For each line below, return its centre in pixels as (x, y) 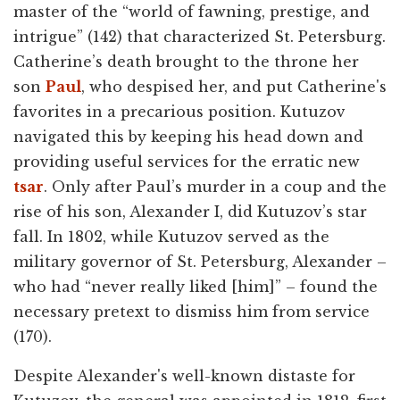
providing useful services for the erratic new (187, 161)
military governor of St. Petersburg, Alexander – (200, 261)
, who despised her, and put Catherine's (234, 86)
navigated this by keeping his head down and (188, 136)
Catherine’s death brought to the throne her (186, 61)
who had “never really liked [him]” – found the (196, 286)
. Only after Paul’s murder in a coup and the (215, 186)
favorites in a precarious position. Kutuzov (179, 111)
